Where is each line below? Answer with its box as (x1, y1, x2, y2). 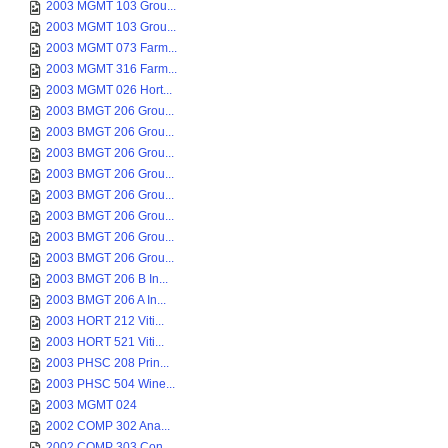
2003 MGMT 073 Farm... (46, 41, 177, 55)
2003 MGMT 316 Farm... (46, 62, 177, 76)
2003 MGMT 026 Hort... (46, 83, 172, 97)
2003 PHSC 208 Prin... (46, 356, 169, 370)
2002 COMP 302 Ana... (46, 419, 170, 433)
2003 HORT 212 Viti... (46, 314, 164, 328)
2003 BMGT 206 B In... (46, 272, 168, 286)
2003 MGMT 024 (46, 398, 137, 412)
